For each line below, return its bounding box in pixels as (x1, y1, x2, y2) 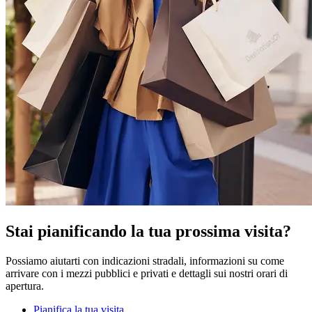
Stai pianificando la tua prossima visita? (6, 222, 291, 241)
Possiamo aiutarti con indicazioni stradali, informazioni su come (6, 254, 284, 267)
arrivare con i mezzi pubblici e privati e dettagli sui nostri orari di (6, 267, 288, 279)
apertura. (6, 279, 44, 292)
